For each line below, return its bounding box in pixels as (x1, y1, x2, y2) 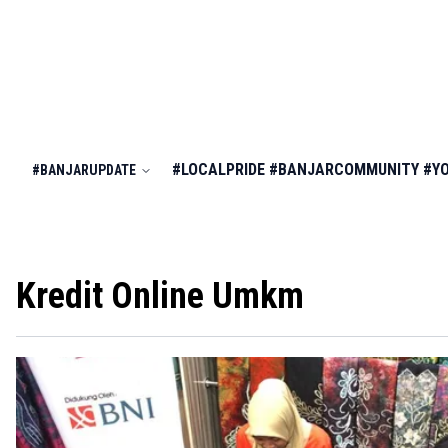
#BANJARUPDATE (32, 162, 136, 178)
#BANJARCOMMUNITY (269, 160, 419, 179)
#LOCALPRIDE (172, 160, 265, 179)
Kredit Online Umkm (16, 275, 304, 317)
